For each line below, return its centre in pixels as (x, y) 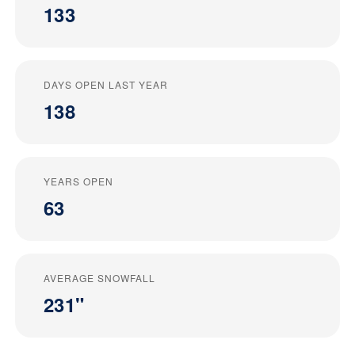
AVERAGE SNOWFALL (99, 278)
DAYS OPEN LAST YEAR (106, 85)
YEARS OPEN (78, 181)
